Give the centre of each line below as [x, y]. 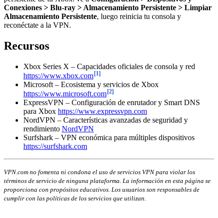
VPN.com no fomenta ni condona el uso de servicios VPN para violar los [100, 172]
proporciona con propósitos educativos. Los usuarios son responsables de [102, 190]
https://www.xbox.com [58, 76]
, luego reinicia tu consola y [139, 16]
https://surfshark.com [55, 146]
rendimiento [43, 129]
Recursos [27, 45]
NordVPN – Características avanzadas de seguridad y [106, 120]
